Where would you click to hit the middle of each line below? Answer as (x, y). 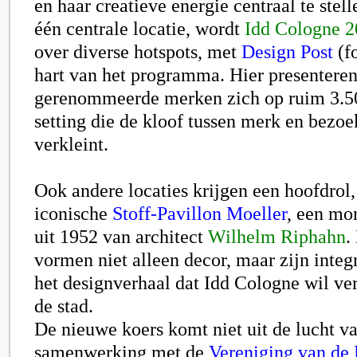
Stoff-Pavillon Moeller (200, 213)
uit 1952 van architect (121, 236)
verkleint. (71, 144)
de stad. (64, 306)
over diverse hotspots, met (138, 51)
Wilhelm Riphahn (277, 236)
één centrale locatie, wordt (139, 28)
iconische (73, 213)
